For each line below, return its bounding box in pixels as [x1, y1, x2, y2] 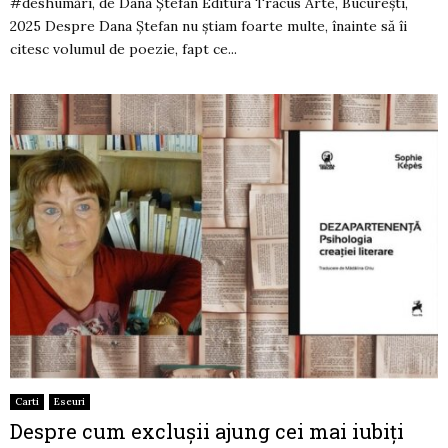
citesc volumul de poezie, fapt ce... [10, 39, 237, 58]
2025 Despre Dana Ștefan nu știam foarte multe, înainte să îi [10, 16, 407, 35]
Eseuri [54, 395, 85, 409]
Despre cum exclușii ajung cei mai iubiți [10, 418, 404, 445]
